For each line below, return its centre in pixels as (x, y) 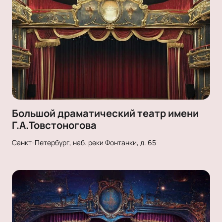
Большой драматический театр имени (105, 113)
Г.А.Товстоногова (54, 125)
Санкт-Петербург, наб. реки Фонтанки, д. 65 (84, 142)
